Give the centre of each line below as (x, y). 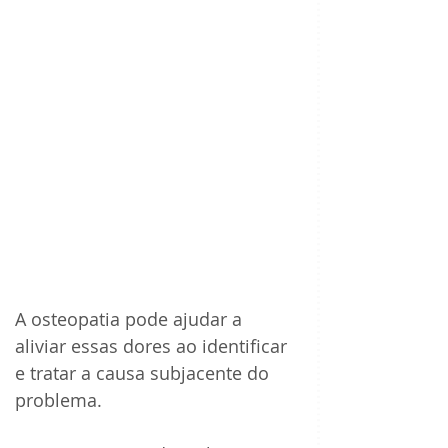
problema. (61, 400)
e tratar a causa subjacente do (144, 373)
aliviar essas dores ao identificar (153, 346)
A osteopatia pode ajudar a (131, 319)
